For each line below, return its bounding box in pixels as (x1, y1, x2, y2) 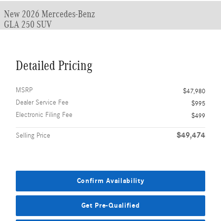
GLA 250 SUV (4, 19, 52, 30)
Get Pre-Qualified (81, 201, 140, 210)
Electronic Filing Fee (16, 111, 73, 119)
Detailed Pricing (16, 58, 92, 73)
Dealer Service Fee (16, 99, 69, 107)
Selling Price (16, 132, 50, 140)
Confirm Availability (76, 177, 145, 185)
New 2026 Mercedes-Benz (4, 8, 95, 19)
